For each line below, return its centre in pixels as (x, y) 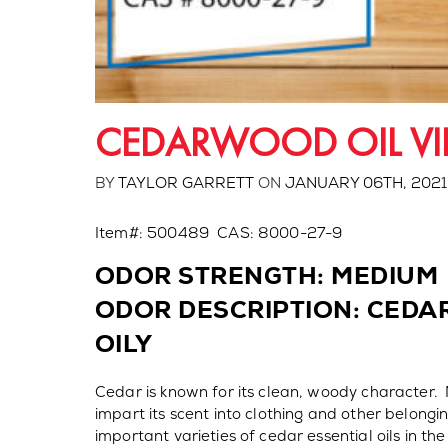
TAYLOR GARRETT (186, 182)
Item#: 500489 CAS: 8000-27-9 (219, 232)
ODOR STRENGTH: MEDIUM (267, 275)
